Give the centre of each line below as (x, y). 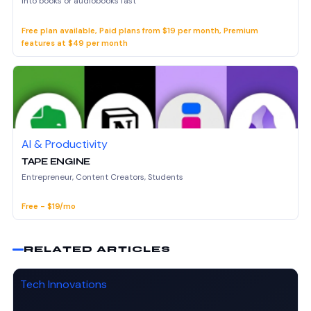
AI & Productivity (65, 144)
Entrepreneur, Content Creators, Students (102, 177)
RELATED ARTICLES (98, 249)
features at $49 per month (75, 43)
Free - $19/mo (49, 206)
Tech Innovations (64, 284)
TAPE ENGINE (56, 161)
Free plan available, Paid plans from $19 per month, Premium (140, 30)
